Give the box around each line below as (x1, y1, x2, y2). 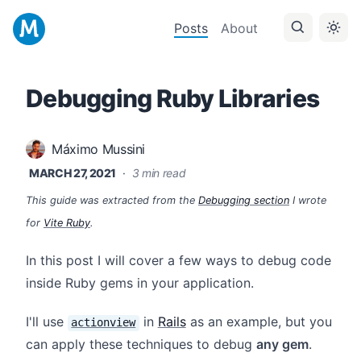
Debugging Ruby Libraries (26, 84, 319, 113)
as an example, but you (185, 313, 332, 330)
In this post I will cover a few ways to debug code (26, 252, 331, 268)
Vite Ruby (44, 217, 90, 229)
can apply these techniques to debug (26, 336, 256, 352)
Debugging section (198, 194, 289, 206)
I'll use (26, 313, 68, 330)
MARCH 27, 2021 (29, 166, 117, 180)
